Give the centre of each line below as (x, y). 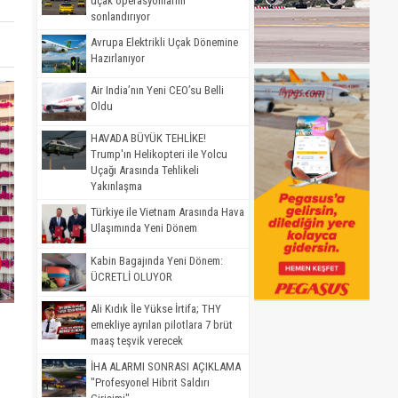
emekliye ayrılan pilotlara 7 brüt (162, 324)
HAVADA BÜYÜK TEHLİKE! (148, 139)
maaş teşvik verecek (137, 340)
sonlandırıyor (120, 16)
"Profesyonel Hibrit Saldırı (150, 382)
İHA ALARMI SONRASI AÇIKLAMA (166, 366)
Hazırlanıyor (118, 58)
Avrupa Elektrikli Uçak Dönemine (164, 42)
